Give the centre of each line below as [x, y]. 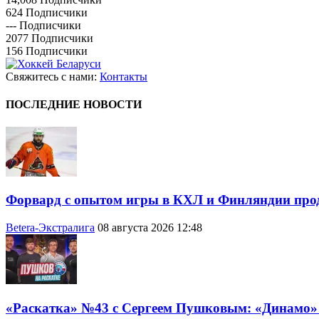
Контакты [124, 77]
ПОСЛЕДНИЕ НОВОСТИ [74, 105]
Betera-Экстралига [50, 228]
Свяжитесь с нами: [53, 77]
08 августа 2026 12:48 [150, 228]
